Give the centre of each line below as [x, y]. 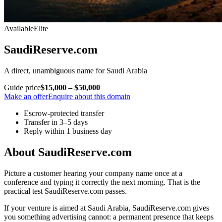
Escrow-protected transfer [64, 113]
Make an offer [26, 96]
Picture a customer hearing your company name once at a [93, 173]
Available [19, 28]
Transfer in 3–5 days [56, 122]
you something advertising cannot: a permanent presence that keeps [109, 217]
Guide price [22, 87]
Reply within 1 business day [68, 131]
